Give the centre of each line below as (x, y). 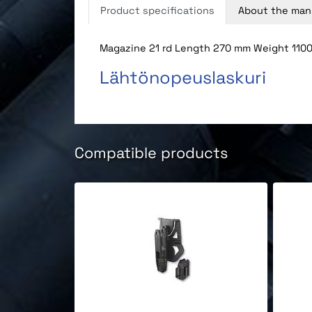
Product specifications (157, 10)
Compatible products (151, 153)
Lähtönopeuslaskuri (183, 77)
